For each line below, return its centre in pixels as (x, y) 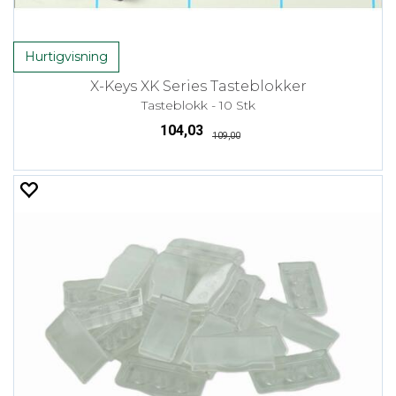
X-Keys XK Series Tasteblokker (198, 86)
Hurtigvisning (66, 56)
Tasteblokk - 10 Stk (198, 105)
